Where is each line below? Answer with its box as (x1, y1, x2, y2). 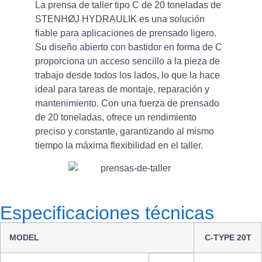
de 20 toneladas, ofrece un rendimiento (35, 112, 196, 122)
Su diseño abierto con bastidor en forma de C (35, 42, 222, 52)
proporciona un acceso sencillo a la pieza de (35, 56, 220, 66)
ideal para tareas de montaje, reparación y (35, 84, 209, 94)
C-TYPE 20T (204, 233, 251, 243)
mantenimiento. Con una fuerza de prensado (35, 98, 219, 108)
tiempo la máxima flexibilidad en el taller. (35, 140, 203, 150)
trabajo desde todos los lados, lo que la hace (35, 70, 220, 80)
